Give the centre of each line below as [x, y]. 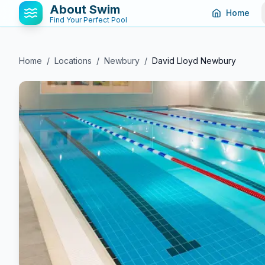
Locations [73, 61]
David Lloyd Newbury [194, 61]
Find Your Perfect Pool [88, 20]
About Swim [85, 9]
